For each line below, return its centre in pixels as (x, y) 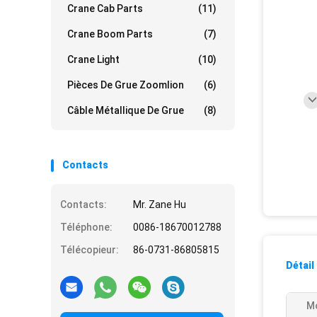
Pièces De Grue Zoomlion (126, 85)
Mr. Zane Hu (160, 204)
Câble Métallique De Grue (126, 110)
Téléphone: (86, 227)
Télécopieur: (90, 250)
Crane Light (93, 59)
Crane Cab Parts (105, 8)
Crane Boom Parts (110, 34)
